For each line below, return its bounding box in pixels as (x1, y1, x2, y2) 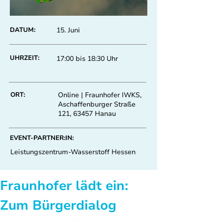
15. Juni (56, 26, 80, 35)
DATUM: (10, 26, 35, 34)
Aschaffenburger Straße (58, 100, 136, 109)
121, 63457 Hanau (58, 109, 116, 118)
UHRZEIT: (10, 54, 39, 62)
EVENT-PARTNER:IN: (10, 134, 74, 142)
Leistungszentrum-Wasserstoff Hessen (10, 147, 136, 157)
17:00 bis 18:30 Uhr (56, 54, 118, 63)
